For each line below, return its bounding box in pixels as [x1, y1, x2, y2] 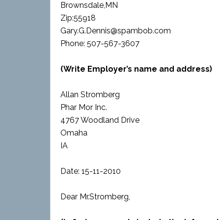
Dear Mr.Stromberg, [60, 192, 130, 201]
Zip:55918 [60, 13, 96, 23]
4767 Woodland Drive [60, 115, 139, 125]
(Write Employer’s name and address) [60, 64, 212, 74]
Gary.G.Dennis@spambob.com [60, 26, 171, 35]
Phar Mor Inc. [60, 103, 107, 112]
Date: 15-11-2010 [60, 166, 121, 176]
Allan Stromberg [60, 90, 120, 99]
